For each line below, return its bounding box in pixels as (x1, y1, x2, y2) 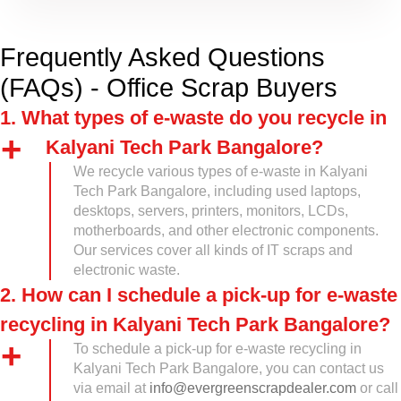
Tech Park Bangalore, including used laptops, (73, 183, 361, 199)
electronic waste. (73, 262, 180, 277)
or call (356, 380, 398, 396)
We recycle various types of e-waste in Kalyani (73, 164, 368, 179)
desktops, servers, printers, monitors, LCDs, (73, 203, 348, 218)
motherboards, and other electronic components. (73, 223, 379, 238)
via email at (73, 380, 149, 396)
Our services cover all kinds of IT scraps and (73, 243, 353, 258)
